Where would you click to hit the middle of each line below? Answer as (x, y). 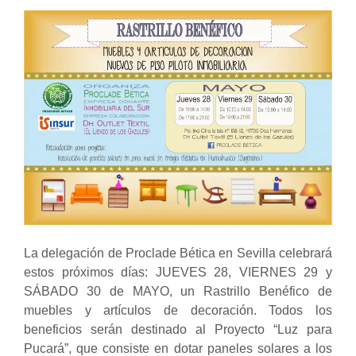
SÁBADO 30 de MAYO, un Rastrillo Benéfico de (178, 291)
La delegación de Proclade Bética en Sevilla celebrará (178, 253)
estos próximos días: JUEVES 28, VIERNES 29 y (178, 272)
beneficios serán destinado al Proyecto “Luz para (178, 329)
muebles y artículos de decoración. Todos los (178, 310)
